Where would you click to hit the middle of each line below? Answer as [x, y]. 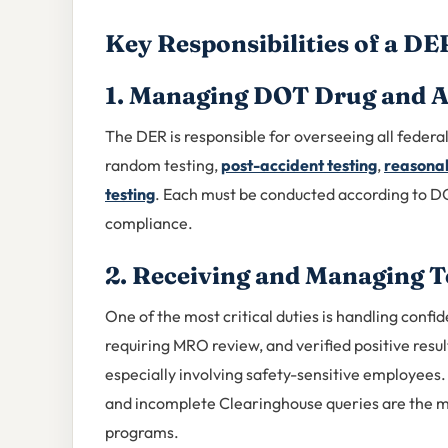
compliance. [149, 223]
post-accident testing [299, 165]
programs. [142, 432]
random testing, [163, 165]
